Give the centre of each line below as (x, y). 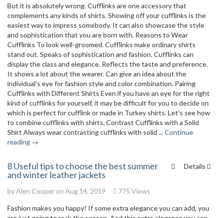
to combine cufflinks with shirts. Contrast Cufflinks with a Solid (103, 122)
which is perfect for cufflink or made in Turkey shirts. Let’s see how (109, 113)
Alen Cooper (35, 191)
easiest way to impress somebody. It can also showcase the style (106, 25)
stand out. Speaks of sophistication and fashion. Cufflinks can (100, 54)
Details (195, 166)
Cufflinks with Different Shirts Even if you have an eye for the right (109, 93)
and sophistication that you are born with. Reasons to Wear (98, 35)
